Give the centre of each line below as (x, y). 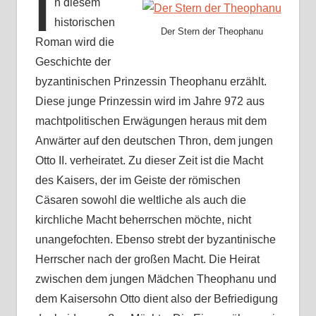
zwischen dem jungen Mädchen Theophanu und (156, 279)
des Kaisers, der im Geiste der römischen (138, 181)
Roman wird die (74, 42)
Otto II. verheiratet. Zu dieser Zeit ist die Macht (149, 161)
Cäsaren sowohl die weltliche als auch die (140, 200)
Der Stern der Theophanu (212, 32)
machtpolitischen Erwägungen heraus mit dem (151, 121)
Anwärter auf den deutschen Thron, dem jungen (154, 141)
